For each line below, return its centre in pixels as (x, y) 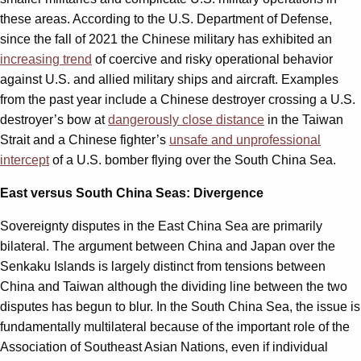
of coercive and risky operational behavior (212, 60)
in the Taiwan (304, 120)
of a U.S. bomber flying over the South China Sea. (193, 160)
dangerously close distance (186, 120)
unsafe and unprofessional (245, 140)
